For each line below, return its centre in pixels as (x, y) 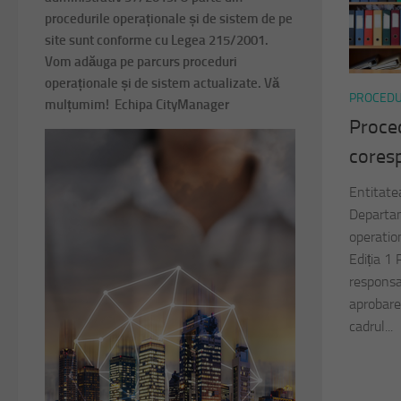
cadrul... (371, 327)
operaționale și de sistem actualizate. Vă (162, 83)
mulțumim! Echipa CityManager (137, 105)
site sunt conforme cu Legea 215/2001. (157, 40)
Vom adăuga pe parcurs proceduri (141, 62)
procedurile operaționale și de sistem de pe (169, 19)
